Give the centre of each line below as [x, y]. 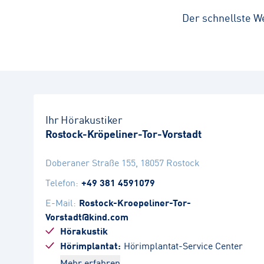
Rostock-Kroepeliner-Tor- [135, 202]
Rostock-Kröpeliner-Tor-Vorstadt [123, 133]
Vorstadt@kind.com [87, 216]
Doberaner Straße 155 [90, 162]
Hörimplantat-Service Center [183, 245]
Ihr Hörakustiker [84, 119]
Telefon [60, 182]
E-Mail [59, 202]
